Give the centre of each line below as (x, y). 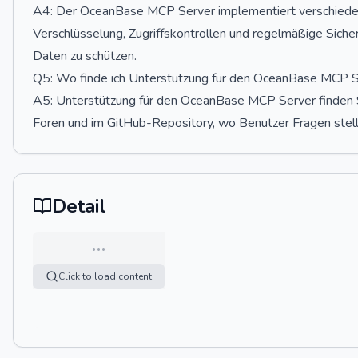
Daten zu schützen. (85, 56)
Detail (79, 206)
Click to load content (105, 276)
